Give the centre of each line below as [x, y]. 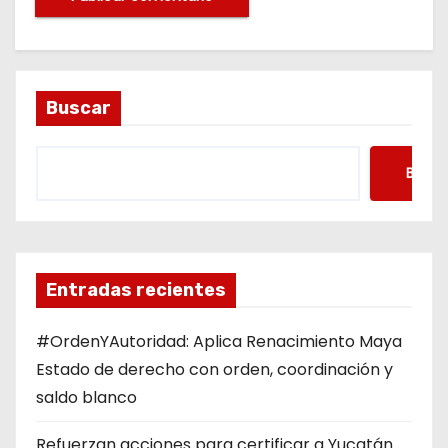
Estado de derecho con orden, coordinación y [214, 369]
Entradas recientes [136, 289]
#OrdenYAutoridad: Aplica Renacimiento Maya [219, 341]
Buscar [78, 107]
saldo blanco [86, 397]
